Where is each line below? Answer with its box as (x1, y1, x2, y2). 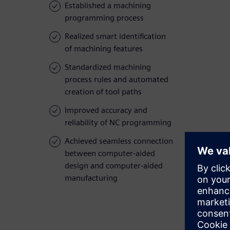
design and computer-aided (65, 161, 163, 171)
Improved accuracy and (65, 105, 147, 116)
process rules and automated (65, 74, 168, 85)
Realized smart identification (65, 31, 166, 42)
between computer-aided (65, 148, 155, 159)
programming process (65, 13, 144, 23)
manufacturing (65, 173, 118, 183)
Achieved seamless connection (65, 136, 173, 146)
